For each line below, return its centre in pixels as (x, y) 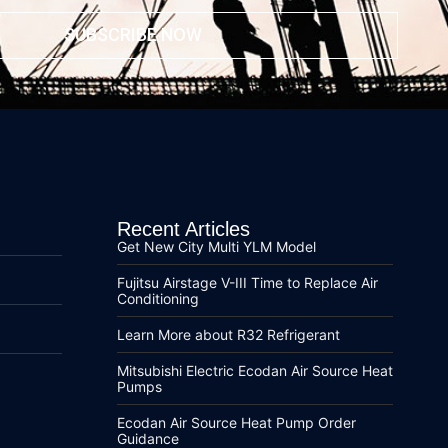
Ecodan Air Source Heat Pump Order (236, 422)
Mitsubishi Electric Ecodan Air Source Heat (254, 370)
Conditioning (157, 298)
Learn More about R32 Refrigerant (228, 334)
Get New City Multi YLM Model (216, 246)
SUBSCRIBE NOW (132, 35)
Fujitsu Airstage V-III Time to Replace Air (247, 282)
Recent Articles (183, 228)
